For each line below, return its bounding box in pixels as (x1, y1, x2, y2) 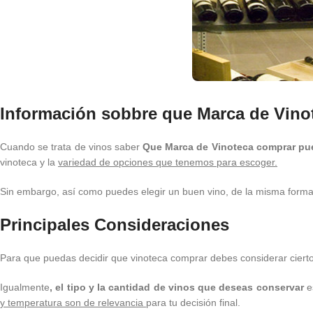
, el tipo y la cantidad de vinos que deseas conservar (50, 281, 304, 293)
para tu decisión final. (146, 296, 240, 308)
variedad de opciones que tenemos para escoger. (58, 156, 277, 168)
